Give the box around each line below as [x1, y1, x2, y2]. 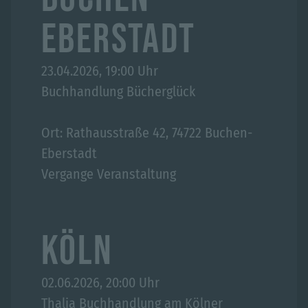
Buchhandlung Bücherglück [41, 83, 195, 100]
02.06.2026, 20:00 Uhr [41, 274, 159, 291]
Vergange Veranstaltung [41, 166, 176, 182]
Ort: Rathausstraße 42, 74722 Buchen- [41, 124, 252, 141]
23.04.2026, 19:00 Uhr [41, 63, 158, 79]
